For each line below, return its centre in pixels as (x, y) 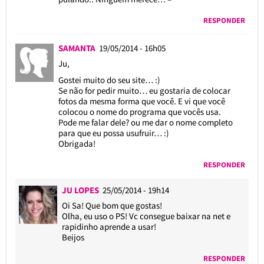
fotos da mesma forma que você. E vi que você (141, 101)
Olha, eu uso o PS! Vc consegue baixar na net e (146, 216)
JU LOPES (81, 190)
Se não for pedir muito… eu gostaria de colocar (144, 90)
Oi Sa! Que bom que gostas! (112, 205)
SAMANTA (77, 48)
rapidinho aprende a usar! (109, 226)
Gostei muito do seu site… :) (109, 80)
